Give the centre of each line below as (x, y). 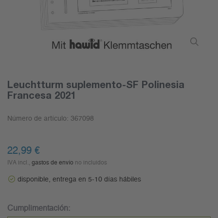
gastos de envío (53, 163)
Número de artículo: (39, 119)
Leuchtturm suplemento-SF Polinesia (96, 84)
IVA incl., (19, 163)
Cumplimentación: (39, 209)
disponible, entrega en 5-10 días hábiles (79, 180)
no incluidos (90, 163)
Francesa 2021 (42, 95)
